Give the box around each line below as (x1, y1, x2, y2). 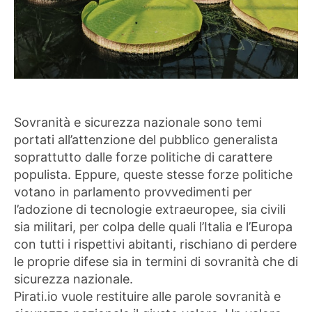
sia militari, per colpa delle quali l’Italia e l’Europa (14, 219, 292, 234)
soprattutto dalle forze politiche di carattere (14, 149, 272, 164)
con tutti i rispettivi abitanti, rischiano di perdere (14, 236, 297, 251)
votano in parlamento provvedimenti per (14, 184, 252, 199)
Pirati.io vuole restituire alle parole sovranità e (14, 288, 281, 304)
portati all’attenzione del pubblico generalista (14, 132, 278, 147)
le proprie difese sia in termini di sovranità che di (14, 253, 298, 269)
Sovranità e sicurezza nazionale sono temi (14, 114, 262, 130)
